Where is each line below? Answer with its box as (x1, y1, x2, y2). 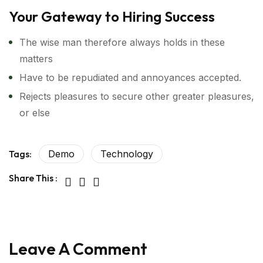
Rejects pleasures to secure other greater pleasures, (19, 90, 254, 102)
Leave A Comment (9, 238, 147, 259)
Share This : (9, 172, 58, 184)
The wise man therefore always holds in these (19, 36, 225, 48)
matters (19, 53, 53, 65)
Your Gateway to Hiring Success (9, 8, 215, 25)
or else (19, 107, 50, 119)
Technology (100, 148, 153, 160)
